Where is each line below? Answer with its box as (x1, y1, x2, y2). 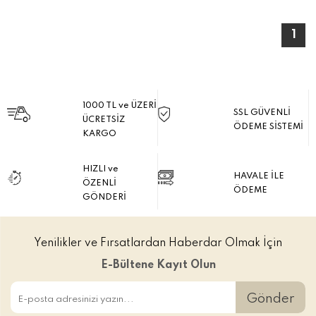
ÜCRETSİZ (82, 116, 125, 125)
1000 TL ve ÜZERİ (82, 102, 157, 111)
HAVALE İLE (233, 172, 284, 181)
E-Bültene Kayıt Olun (100, 259, 216, 271)
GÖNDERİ (82, 193, 126, 202)
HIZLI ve (82, 165, 121, 174)
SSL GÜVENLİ (233, 109, 291, 118)
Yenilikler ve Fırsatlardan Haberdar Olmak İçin (34, 237, 282, 249)
